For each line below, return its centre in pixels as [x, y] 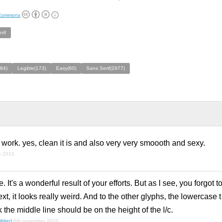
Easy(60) [66, 68]
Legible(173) [32, 68]
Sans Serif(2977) [106, 68]
